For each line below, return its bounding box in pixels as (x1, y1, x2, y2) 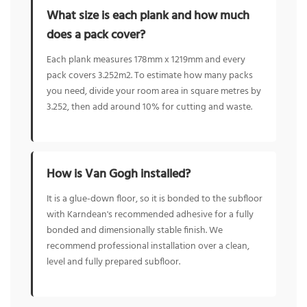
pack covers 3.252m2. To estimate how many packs (47, 67, 253, 84)
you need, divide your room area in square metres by (47, 83, 261, 99)
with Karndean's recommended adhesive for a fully (47, 207, 254, 223)
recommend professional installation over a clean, (47, 238, 249, 255)
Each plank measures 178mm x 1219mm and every (47, 51, 245, 68)
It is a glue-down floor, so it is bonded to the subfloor (47, 191, 262, 208)
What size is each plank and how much (47, 5, 249, 26)
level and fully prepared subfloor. (47, 254, 180, 271)
